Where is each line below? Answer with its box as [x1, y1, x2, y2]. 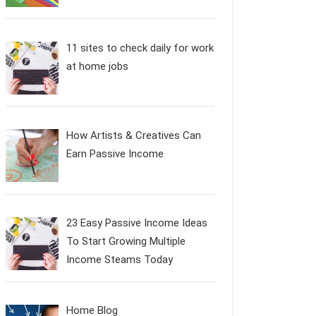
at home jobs [66, 59, 129, 73]
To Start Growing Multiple [66, 235, 186, 248]
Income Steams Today [66, 253, 174, 266]
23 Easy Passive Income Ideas [66, 217, 208, 229]
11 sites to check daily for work [66, 41, 214, 54]
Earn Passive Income [66, 147, 164, 160]
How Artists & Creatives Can [66, 128, 202, 142]
